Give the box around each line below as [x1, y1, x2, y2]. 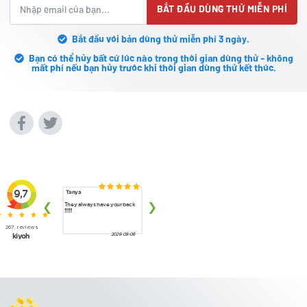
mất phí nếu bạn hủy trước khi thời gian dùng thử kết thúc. [31, 61, 276, 73]
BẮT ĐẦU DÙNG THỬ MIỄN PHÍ [156, 3, 287, 15]
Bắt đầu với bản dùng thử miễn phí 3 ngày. [72, 32, 249, 45]
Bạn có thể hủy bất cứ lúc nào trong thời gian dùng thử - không [28, 51, 293, 64]
